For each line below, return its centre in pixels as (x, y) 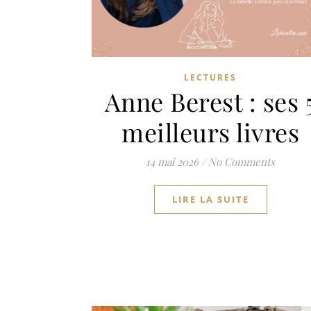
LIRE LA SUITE (210, 199)
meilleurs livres (210, 132)
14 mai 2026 (172, 161)
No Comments (242, 161)
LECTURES (210, 77)
